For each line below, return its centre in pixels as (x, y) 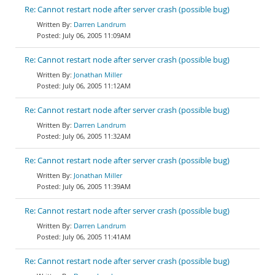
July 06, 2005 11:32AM (97, 136)
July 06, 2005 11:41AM (97, 237)
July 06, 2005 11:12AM (97, 86)
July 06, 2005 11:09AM (97, 35)
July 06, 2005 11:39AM (97, 186)
